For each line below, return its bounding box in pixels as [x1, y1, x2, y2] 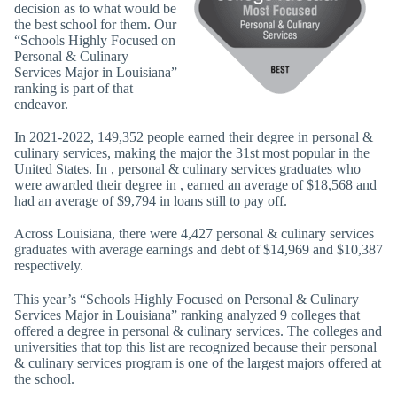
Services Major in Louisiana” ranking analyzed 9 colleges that [14, 307, 360, 323]
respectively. [14, 258, 83, 274]
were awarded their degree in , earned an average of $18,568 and [14, 177, 377, 193]
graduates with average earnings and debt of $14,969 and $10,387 [14, 242, 383, 258]
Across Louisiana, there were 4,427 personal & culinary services [14, 226, 374, 242]
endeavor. [14, 96, 68, 112]
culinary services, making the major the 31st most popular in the [14, 145, 370, 161]
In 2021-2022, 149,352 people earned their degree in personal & [14, 129, 373, 145]
